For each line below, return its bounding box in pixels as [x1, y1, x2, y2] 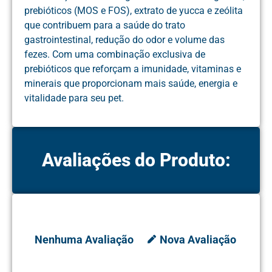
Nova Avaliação [160, 233, 236, 246]
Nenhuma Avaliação [35, 233, 134, 246]
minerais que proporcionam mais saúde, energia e [24, 78, 237, 90]
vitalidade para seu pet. [24, 92, 124, 104]
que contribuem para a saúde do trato [24, 19, 185, 32]
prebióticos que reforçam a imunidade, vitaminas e [24, 63, 241, 75]
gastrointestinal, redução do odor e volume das [24, 34, 225, 46]
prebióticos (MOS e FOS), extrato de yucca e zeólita [24, 5, 243, 17]
